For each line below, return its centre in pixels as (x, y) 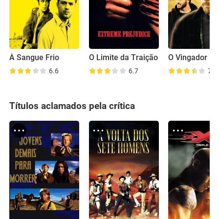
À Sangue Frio (34, 58)
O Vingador (188, 58)
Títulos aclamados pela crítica (72, 106)
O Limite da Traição (123, 58)
